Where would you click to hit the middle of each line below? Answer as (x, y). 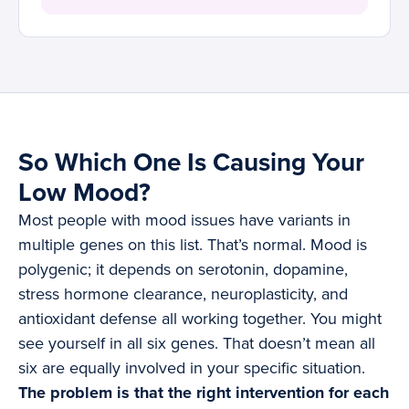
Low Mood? (84, 193)
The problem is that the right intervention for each (204, 393)
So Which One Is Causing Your (191, 163)
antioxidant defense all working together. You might (200, 319)
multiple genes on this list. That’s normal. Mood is (193, 245)
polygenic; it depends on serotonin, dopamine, (183, 270)
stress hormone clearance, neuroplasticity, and (183, 294)
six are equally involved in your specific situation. (192, 368)
